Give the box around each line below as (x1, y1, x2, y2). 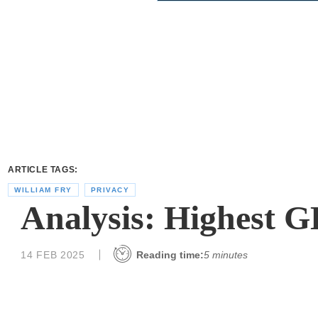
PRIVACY (90, 186, 129, 194)
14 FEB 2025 (21, 248, 85, 261)
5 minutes (203, 248, 248, 261)
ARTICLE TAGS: (8, 164, 78, 175)
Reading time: (136, 248, 204, 261)
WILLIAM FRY (14, 186, 72, 194)
